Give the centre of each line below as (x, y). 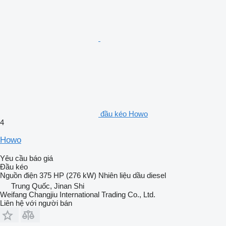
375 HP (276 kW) (68, 176)
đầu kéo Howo (124, 114)
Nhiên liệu (115, 176)
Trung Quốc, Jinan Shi (48, 186)
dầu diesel (149, 176)
